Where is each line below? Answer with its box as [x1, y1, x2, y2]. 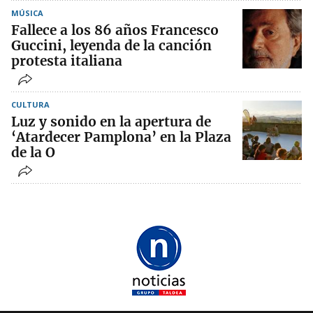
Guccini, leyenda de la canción [11, 37, 212, 54]
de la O [11, 144, 55, 161]
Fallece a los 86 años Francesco [11, 22, 219, 39]
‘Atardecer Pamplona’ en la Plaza [11, 129, 231, 146]
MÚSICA [11, 8, 43, 19]
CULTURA [11, 99, 50, 110]
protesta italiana [11, 52, 122, 70]
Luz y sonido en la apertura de [11, 113, 211, 131]
